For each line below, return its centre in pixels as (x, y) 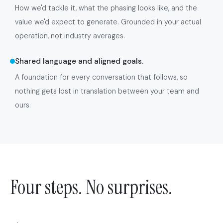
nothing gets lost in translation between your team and (107, 91)
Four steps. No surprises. (91, 187)
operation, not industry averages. (70, 36)
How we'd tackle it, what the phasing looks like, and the (106, 8)
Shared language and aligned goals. (79, 61)
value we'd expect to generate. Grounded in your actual (108, 22)
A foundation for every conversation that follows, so (101, 77)
